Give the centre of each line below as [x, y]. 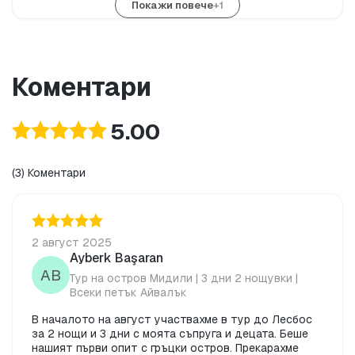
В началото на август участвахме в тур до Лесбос [172, 320]
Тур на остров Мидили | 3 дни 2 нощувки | [184, 279]
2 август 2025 [72, 243]
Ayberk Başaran [116, 258]
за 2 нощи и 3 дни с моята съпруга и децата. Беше [170, 334]
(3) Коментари [49, 173]
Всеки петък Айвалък [128, 293]
